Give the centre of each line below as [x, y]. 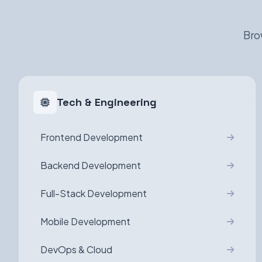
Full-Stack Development [94, 193]
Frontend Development [92, 137]
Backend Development [91, 165]
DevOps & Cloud [76, 249]
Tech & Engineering [107, 102]
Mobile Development [85, 221]
